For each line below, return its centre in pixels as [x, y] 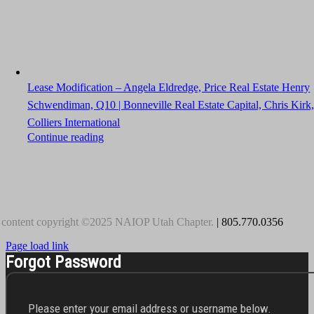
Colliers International [74, 122]
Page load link [37, 246]
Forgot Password [63, 262]
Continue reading [66, 137]
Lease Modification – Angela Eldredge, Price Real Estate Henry [169, 87]
